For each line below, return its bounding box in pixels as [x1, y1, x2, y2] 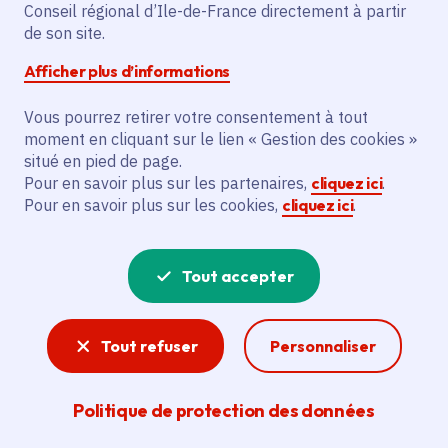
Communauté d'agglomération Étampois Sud [73, 70, 398, 91]
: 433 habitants [157, 45, 272, 66]
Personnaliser [269, 336, 376, 356]
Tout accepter [182, 266, 294, 286]
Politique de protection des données [73, 399, 375, 422]
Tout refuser [100, 336, 198, 356]
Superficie [73, 20, 153, 41]
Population [73, 45, 157, 66]
